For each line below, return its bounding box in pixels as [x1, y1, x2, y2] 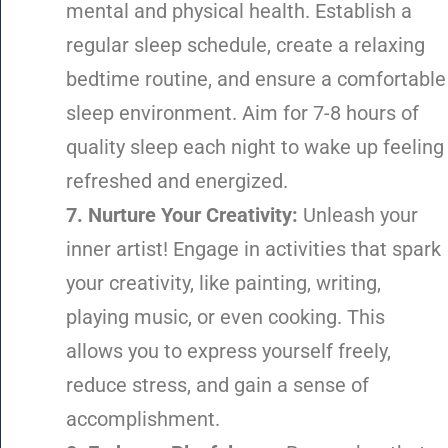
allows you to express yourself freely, [66, 339, 391, 364]
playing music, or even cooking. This [66, 305, 385, 330]
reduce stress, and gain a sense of [66, 373, 369, 398]
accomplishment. [66, 407, 220, 432]
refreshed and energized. [66, 169, 288, 194]
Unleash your [298, 203, 418, 228]
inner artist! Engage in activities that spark [66, 237, 441, 262]
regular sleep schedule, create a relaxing [66, 33, 425, 58]
